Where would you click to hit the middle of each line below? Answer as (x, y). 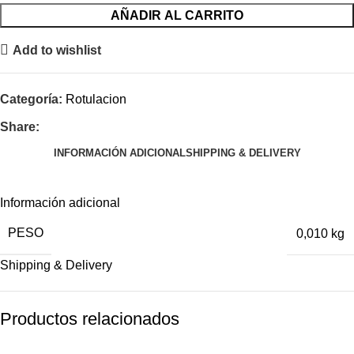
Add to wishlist (56, 50)
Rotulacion (96, 100)
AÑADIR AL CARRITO (177, 16)
